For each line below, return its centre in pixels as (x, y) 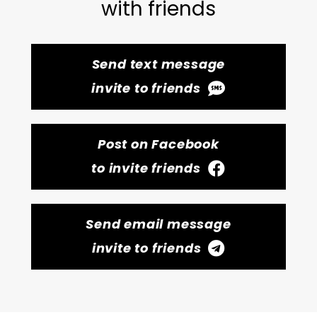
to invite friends (146, 168)
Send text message (158, 64)
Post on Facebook (158, 144)
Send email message (158, 224)
